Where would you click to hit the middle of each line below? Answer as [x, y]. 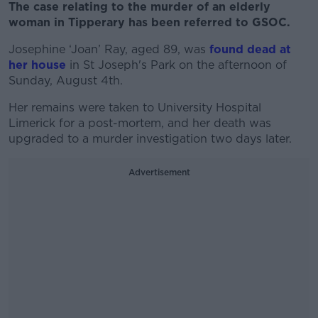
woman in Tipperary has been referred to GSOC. [149, 22]
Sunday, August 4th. [66, 81]
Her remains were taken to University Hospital [135, 108]
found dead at [250, 49]
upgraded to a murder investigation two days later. [150, 139]
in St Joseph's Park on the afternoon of [176, 65]
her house [37, 65]
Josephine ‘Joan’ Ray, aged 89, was [109, 49]
